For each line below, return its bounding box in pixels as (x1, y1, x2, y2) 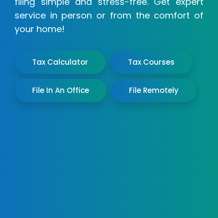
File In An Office (32, 85, 89, 95)
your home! (15, 23, 65, 35)
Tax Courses (128, 57, 175, 67)
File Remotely (129, 85, 179, 95)
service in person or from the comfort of (15, 9, 203, 21)
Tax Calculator (32, 57, 88, 67)
